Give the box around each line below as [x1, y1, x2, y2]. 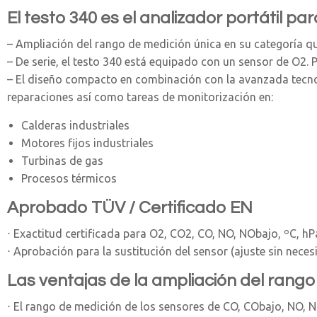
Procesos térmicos [21, 172, 117, 185]
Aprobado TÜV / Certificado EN [7, 199, 253, 217]
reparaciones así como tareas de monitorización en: [7, 91, 273, 103]
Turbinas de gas [21, 154, 103, 167]
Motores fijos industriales [21, 137, 154, 149]
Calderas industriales [21, 119, 129, 132]
